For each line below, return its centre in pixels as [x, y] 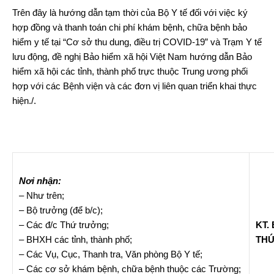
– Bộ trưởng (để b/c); [61, 210]
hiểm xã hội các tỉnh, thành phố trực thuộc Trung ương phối [130, 71]
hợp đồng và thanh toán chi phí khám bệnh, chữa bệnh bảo [130, 27]
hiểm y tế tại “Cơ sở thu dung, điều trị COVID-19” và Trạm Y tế [137, 42]
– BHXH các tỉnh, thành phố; [76, 239]
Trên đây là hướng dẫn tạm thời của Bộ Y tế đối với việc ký [130, 12]
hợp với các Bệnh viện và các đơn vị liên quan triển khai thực [135, 86]
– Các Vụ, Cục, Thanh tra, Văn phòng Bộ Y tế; [111, 254]
